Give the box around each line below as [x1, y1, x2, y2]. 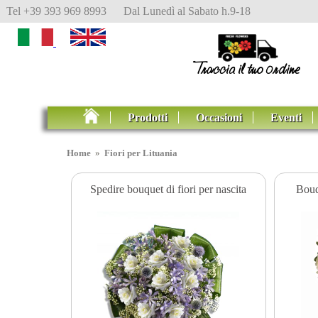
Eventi [270, 111, 302, 124]
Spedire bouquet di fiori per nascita [90, 182, 247, 195]
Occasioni [196, 111, 243, 124]
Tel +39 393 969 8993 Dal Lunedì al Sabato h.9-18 [6, 5, 251, 17]
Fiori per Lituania [104, 148, 178, 158]
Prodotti [128, 111, 168, 124]
